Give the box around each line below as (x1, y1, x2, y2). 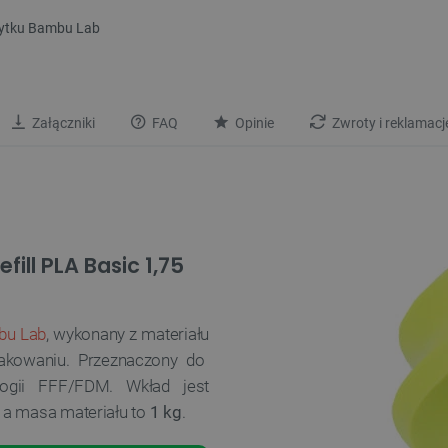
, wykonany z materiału (46, 324, 210, 345)
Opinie (232, 115, 274, 133)
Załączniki (29, 115, 95, 133)
